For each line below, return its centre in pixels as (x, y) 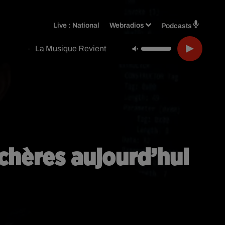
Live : (63, 25)
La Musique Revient (71, 48)
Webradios (127, 25)
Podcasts (177, 26)
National (86, 25)
